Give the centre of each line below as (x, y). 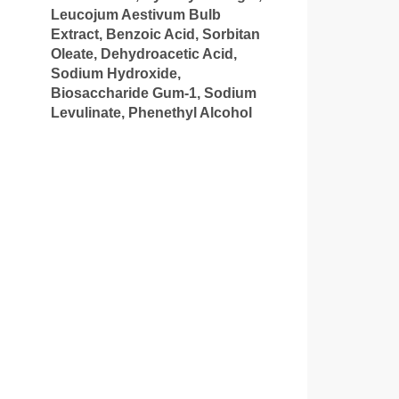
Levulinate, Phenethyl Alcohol (151, 112)
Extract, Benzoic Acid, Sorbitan (155, 34)
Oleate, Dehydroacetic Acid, (143, 53)
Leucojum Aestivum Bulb (135, 14)
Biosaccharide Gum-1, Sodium (153, 93)
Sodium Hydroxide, (115, 73)
